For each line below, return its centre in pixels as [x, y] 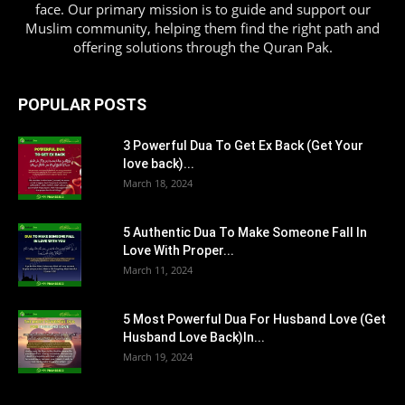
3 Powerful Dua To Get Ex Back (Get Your [243, 145]
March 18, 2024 [158, 183]
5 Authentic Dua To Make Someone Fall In [245, 232]
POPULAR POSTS [82, 104]
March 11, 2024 [158, 269]
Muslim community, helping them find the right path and [202, 28]
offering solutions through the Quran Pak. [202, 47]
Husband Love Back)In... [194, 337]
